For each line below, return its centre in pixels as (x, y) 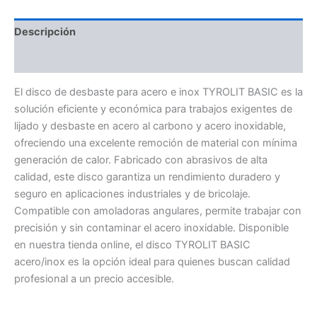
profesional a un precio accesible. (94, 278)
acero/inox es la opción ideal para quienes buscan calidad (152, 261)
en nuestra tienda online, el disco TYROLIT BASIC (132, 244)
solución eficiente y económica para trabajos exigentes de (153, 109)
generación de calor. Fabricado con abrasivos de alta (141, 160)
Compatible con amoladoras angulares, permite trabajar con (158, 211)
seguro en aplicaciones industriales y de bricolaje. (132, 194)
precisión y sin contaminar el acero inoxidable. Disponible (151, 227)
